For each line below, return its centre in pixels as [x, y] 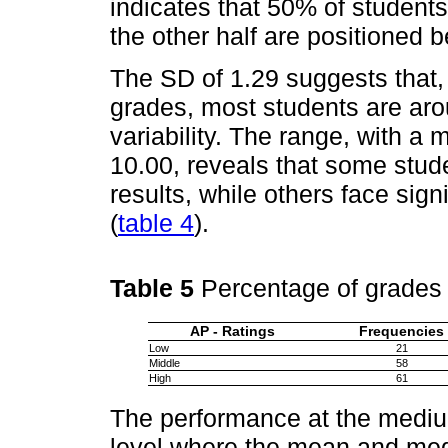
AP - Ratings [232, 331]
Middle [164, 362]
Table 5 [155, 288]
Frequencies [401, 331]
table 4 [156, 222]
